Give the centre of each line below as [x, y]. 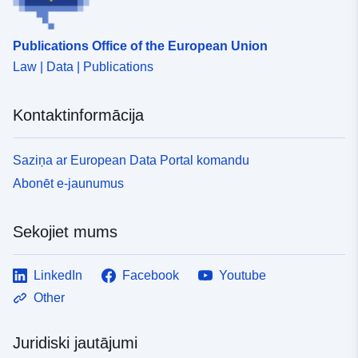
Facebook [151, 275]
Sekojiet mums [65, 231]
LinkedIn [58, 275]
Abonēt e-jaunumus [68, 183]
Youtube [243, 275]
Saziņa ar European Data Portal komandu [131, 160]
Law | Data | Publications [83, 66]
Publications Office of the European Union [140, 46]
